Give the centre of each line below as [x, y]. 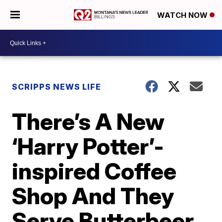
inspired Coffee [94, 171]
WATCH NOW [183, 15]
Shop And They [93, 196]
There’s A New [88, 121]
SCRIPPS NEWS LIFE [57, 87]
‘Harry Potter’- [88, 146]
